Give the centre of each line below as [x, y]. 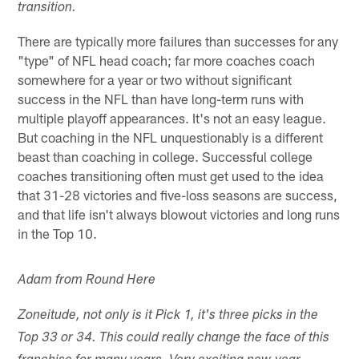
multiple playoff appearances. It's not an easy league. [172, 117]
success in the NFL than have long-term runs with [161, 98]
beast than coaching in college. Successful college [165, 156]
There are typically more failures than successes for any [178, 40]
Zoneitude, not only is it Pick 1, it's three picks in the [168, 316]
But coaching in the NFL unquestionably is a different [171, 137]
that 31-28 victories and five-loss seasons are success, [178, 194]
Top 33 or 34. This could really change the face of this [174, 338]
